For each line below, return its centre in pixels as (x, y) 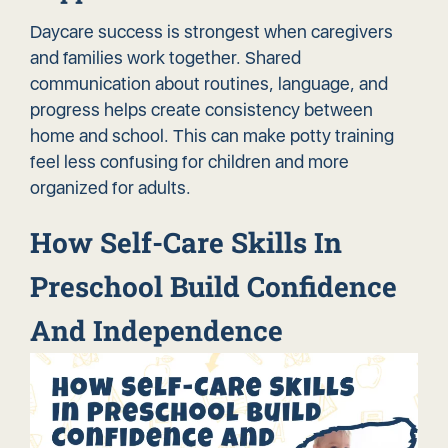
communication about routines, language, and (209, 84)
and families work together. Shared (165, 58)
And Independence (156, 331)
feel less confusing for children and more (189, 162)
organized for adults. (110, 188)
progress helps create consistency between (201, 110)
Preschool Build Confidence (213, 287)
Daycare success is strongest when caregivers (211, 32)
